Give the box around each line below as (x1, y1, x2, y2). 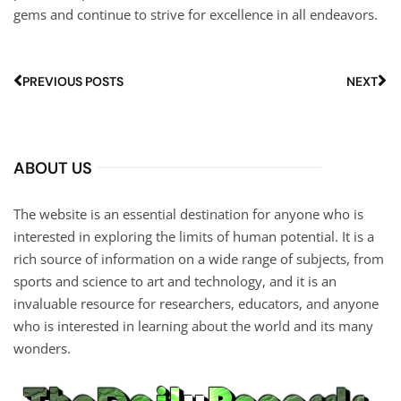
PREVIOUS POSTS (22, 73, 124, 90)
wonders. (13, 338, 71, 357)
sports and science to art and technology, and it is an (13, 271, 337, 290)
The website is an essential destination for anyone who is (13, 204, 363, 223)
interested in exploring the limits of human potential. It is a (13, 226, 374, 245)
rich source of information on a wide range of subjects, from (13, 249, 384, 268)
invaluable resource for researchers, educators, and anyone (13, 294, 379, 312)
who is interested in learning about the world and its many (13, 316, 373, 335)
